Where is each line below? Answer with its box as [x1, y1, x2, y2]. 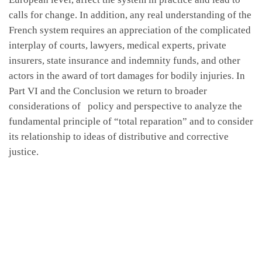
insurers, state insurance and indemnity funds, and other [9, 54, 240, 66]
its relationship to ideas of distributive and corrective [9, 130, 229, 142]
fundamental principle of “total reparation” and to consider [9, 115, 253, 127]
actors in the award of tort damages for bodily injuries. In [9, 70, 245, 81]
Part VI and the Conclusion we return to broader [9, 85, 207, 96]
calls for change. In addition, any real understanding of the [9, 9, 251, 20]
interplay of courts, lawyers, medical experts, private [9, 39, 226, 51]
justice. [9, 146, 39, 157]
